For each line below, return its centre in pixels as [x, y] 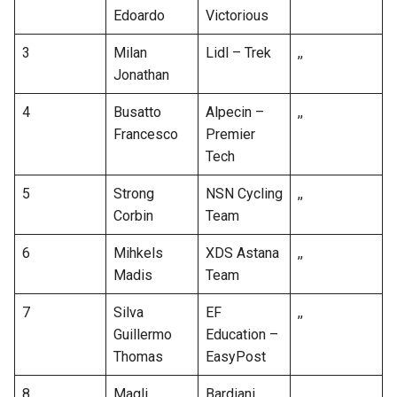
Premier [230, 135]
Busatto [137, 113]
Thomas [138, 357]
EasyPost [236, 357]
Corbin [133, 216]
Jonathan [141, 75]
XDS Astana [242, 253]
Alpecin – [235, 113]
